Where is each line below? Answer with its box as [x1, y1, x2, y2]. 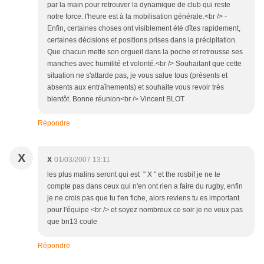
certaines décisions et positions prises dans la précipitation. [47, 36, 237, 44]
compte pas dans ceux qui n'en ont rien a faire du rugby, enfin [47, 182, 243, 190]
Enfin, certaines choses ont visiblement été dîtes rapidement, [47, 24, 240, 32]
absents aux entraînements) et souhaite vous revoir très [47, 83, 224, 91]
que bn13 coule [47, 217, 97, 226]
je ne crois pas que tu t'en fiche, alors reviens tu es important [47, 194, 239, 202]
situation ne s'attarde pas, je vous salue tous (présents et [47, 71, 227, 80]
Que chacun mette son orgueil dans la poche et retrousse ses [47, 48, 243, 56]
